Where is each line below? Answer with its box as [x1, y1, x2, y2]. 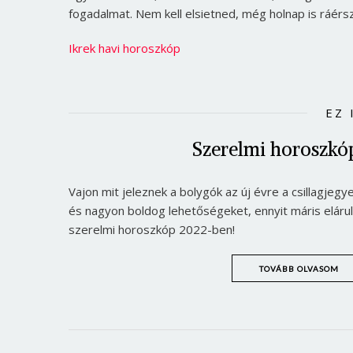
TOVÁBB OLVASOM [258, 264, 339, 274]
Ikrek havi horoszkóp [69, 40, 180, 57]
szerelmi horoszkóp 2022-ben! [69, 221, 236, 238]
